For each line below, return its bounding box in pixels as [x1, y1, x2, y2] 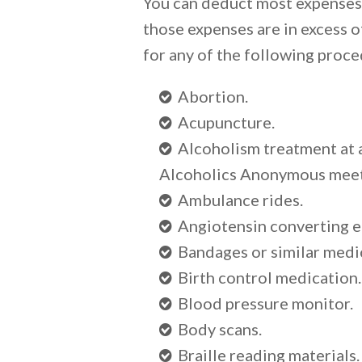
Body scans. [178, 319, 262, 339]
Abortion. [178, 86, 248, 106]
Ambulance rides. [178, 190, 303, 209]
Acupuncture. [178, 112, 275, 132]
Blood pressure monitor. [178, 293, 353, 313]
